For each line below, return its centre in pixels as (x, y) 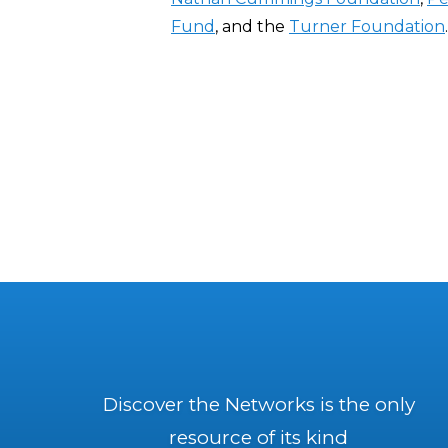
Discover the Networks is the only (258, 404)
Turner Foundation (367, 26)
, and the (252, 26)
